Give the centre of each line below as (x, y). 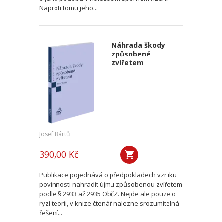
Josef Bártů (55, 134)
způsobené (131, 54)
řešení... (51, 213)
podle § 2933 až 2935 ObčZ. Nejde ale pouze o (108, 194)
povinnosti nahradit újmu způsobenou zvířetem (111, 184)
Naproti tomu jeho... (68, 8)
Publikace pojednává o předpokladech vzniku (108, 175)
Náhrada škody (138, 45)
